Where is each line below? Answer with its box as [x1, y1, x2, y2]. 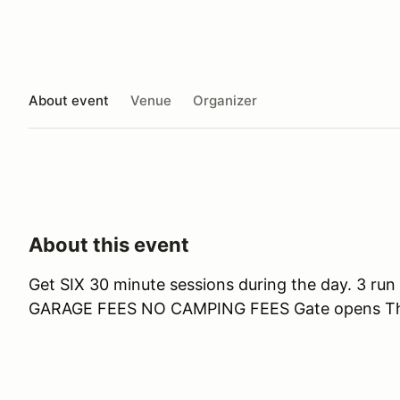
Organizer [193, 91, 257, 109]
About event [29, 91, 109, 109]
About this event [29, 233, 189, 256]
